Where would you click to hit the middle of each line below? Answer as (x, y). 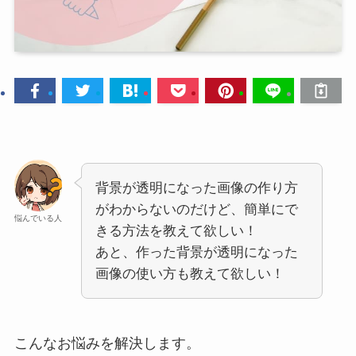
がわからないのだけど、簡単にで (196, 210)
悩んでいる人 (38, 219)
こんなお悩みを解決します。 (107, 344)
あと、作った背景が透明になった (196, 253)
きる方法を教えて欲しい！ (176, 231)
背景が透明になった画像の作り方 (196, 188)
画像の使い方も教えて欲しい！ (190, 274)
